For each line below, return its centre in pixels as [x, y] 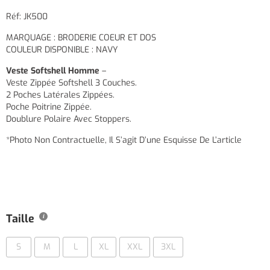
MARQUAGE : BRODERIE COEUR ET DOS [81, 37]
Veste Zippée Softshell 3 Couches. [71, 83]
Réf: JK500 [27, 16]
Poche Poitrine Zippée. [49, 107]
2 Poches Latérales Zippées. [60, 95]
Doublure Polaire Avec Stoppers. [69, 119]
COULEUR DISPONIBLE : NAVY [62, 49]
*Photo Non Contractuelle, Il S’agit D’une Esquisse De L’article [124, 140]
